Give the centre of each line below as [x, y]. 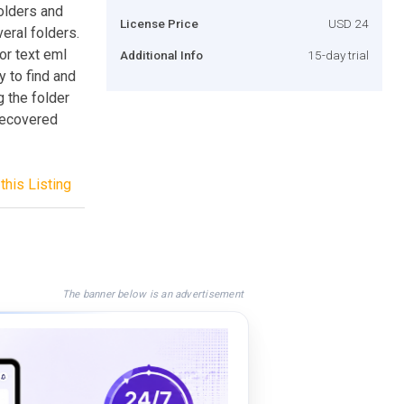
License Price [159, 23]
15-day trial [338, 55]
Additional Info [161, 55]
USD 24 [349, 23]
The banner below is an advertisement [152, 294]
